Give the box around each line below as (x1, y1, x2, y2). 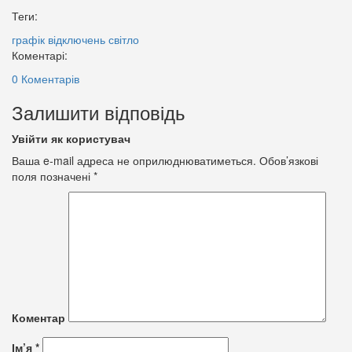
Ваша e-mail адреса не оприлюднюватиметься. (12, 152, 256, 168)
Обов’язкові (256, 152, 318, 168)
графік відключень (12, 31, 105, 47)
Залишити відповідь (12, 97, 185, 126)
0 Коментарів (12, 70, 79, 86)
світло (108, 31, 139, 47)
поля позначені (12, 167, 93, 184)
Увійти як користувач (12, 130, 130, 146)
